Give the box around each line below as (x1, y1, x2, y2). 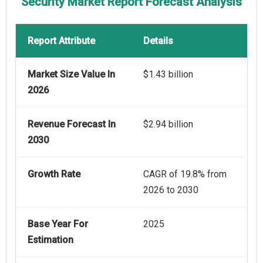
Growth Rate (28, 168, 80, 180)
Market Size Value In (28, 69, 115, 80)
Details (143, 35, 173, 47)
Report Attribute (28, 35, 95, 47)
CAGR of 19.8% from (143, 168, 227, 180)
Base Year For (28, 218, 88, 230)
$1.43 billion (143, 69, 193, 80)
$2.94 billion (143, 119, 193, 130)
